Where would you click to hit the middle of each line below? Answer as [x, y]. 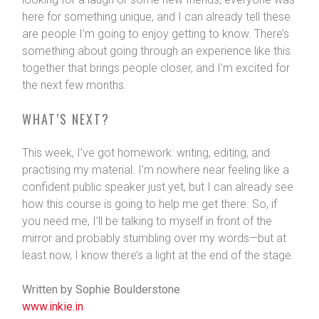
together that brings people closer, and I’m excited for [156, 68]
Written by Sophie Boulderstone [101, 290]
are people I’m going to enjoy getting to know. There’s [155, 34]
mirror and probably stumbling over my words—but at [154, 239]
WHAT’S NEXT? [66, 119]
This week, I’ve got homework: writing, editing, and [146, 153]
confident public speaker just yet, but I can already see [157, 187]
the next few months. [74, 85]
